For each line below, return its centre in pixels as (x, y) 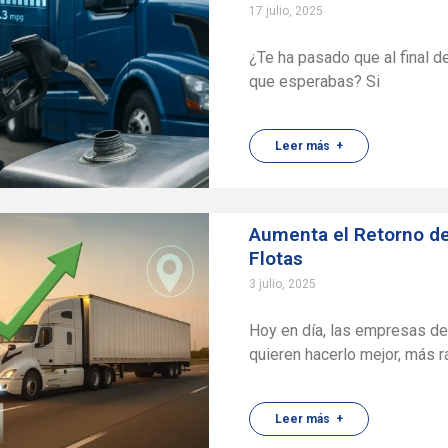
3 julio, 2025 (283, 284)
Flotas (276, 258)
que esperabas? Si (315, 81)
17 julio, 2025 (286, 11)
